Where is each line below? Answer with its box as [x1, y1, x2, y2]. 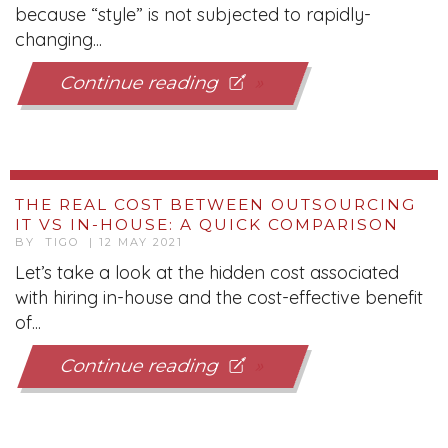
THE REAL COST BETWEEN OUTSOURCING [15, 195, 416, 214]
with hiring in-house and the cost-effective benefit [15, 286, 423, 309]
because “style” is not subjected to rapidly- [15, 3, 371, 26]
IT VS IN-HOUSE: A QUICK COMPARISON [15, 215, 399, 234]
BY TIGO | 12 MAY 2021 [15, 235, 183, 249]
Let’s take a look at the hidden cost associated [15, 261, 399, 284]
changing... [15, 28, 102, 51]
